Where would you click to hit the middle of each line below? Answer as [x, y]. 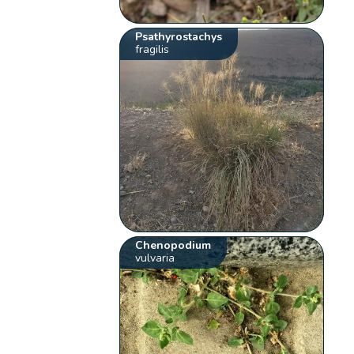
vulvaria [155, 258]
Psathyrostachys [179, 37]
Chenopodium [173, 246]
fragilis [153, 50]
